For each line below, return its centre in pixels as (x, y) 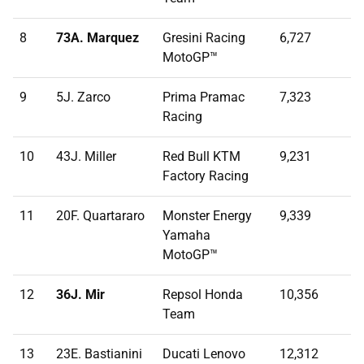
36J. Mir (80, 295)
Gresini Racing (204, 38)
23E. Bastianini (99, 354)
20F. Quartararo (100, 216)
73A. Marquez (97, 38)
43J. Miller (86, 157)
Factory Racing (206, 176)
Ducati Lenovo (204, 354)
